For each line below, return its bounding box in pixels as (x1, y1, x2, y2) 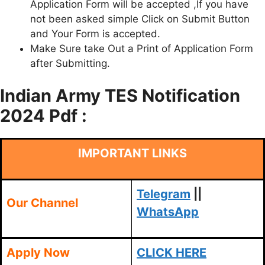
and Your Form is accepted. (30, 27, 160, 40)
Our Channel (7, 196, 78, 211)
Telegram (137, 187, 190, 202)
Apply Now (7, 245, 70, 260)
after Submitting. (30, 57, 110, 69)
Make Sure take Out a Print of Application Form (30, 42, 253, 54)
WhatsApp (137, 205, 199, 219)
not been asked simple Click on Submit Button (30, 12, 250, 25)
